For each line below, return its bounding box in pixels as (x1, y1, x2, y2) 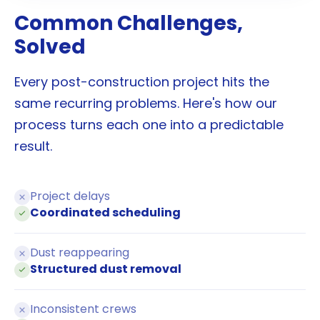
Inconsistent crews (30, 301, 136, 318)
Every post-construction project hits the (14, 73, 269, 91)
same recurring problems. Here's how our (14, 94, 277, 113)
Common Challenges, (14, 9, 243, 38)
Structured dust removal (30, 261, 181, 278)
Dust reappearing (30, 244, 129, 261)
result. (14, 137, 52, 156)
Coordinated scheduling (30, 204, 181, 221)
